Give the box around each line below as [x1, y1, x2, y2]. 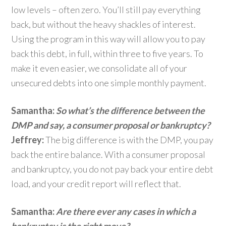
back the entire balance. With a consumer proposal [11, 149, 206, 160]
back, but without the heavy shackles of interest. [11, 19, 196, 30]
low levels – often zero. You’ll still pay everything [11, 4, 201, 15]
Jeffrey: [11, 134, 44, 145]
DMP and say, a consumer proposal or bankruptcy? [11, 120, 211, 131]
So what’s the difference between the [56, 105, 205, 116]
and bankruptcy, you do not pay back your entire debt [11, 163, 214, 175]
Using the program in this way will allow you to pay [11, 33, 206, 44]
